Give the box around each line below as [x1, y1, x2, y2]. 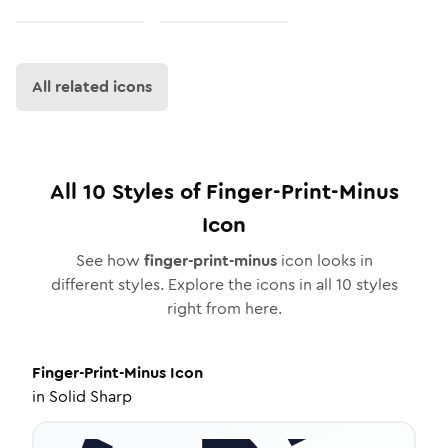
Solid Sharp [49, 385, 132, 408]
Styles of [105, 176, 206, 207]
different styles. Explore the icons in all [50, 273, 336, 296]
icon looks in [276, 249, 373, 272]
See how [75, 249, 144, 272]
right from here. [166, 297, 282, 320]
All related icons [32, 75, 152, 98]
